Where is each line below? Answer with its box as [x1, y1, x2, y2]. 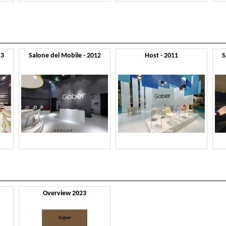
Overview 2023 [43, 190, 87, 197]
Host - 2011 [144, 52, 178, 59]
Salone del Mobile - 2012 [28, 52, 101, 59]
